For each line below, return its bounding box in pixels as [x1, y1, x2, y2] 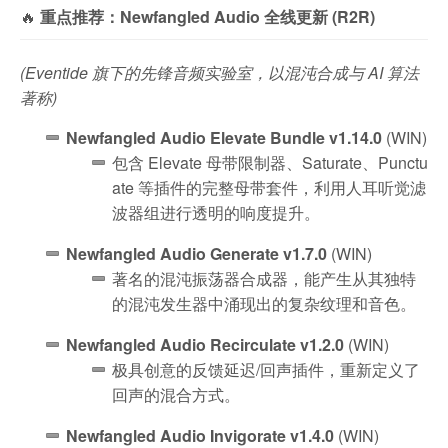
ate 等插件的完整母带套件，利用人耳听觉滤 [112, 175, 426, 199]
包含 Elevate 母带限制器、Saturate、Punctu [112, 150, 428, 174]
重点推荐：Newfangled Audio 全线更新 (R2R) [40, 4, 375, 28]
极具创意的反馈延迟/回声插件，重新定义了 [112, 357, 420, 381]
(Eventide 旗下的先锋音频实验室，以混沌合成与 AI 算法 [20, 60, 419, 84]
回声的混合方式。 [112, 382, 240, 406]
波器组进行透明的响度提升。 [112, 200, 320, 224]
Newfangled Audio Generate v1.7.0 [66, 241, 327, 265]
